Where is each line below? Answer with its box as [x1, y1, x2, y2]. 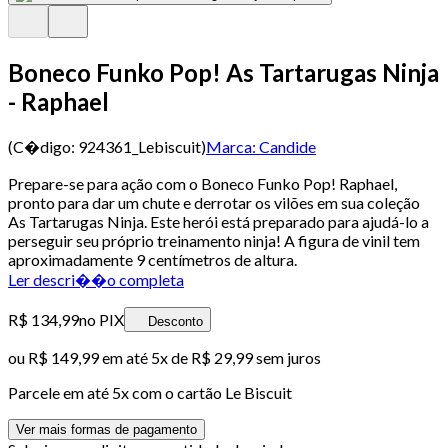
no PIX [79, 309, 124, 329]
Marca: [206, 136, 256, 156]
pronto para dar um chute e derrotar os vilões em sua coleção [8, 192, 420, 212]
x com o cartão [121, 382, 225, 402]
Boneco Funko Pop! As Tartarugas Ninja [8, 57, 439, 87]
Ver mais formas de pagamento [16, 421, 197, 437]
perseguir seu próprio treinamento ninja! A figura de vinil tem [8, 230, 420, 250]
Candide [259, 136, 316, 156]
